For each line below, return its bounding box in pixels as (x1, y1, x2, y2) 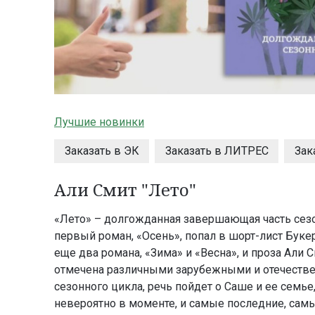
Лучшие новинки (54, 115, 144, 129)
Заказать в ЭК (64, 144, 139, 158)
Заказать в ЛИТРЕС (165, 144, 269, 158)
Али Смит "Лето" (54, 178, 196, 202)
